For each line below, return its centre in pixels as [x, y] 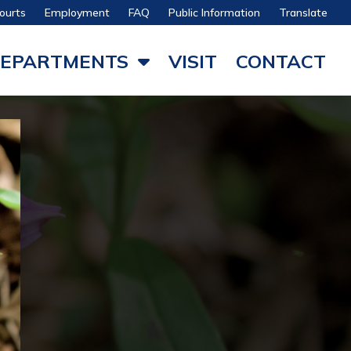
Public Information [214, 13]
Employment [77, 13]
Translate [303, 13]
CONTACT [281, 61]
